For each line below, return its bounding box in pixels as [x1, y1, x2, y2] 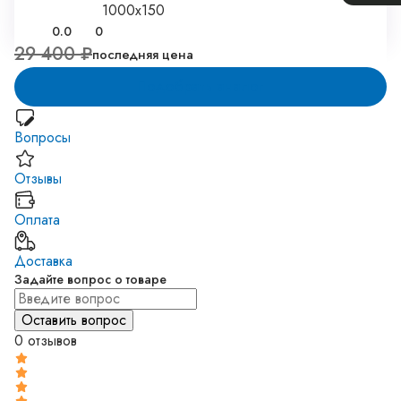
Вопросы [14, 127, 71, 148]
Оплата [14, 209, 60, 230]
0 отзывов [14, 330, 77, 351]
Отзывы [14, 168, 62, 189]
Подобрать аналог [137, 76, 264, 97]
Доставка [14, 251, 73, 271]
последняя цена [92, 46, 193, 64]
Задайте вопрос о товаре [14, 270, 166, 288]
